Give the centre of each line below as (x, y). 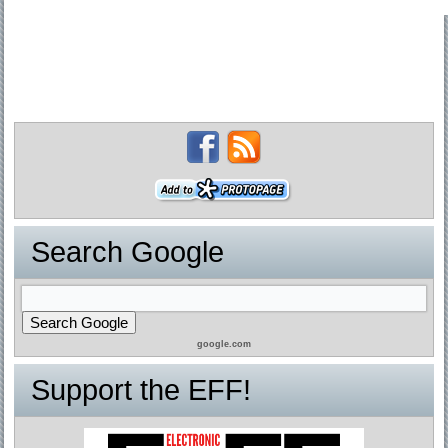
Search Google (128, 252)
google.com (224, 344)
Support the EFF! (141, 390)
